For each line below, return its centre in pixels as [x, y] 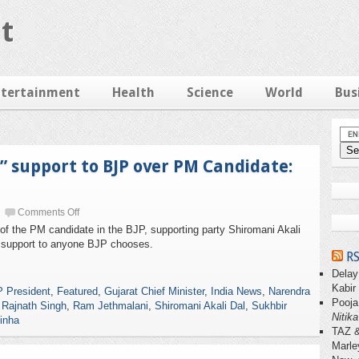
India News [236, 291]
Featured [77, 291]
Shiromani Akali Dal [200, 306]
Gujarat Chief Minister [154, 291]
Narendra [289, 291]
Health [133, 93]
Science [210, 93]
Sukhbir [269, 306]
